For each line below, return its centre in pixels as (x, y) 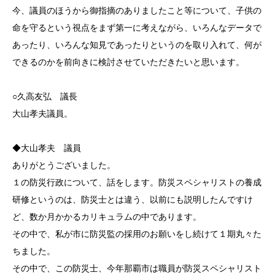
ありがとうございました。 (64, 165)
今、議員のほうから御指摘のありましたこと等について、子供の (137, 10)
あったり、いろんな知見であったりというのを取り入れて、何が (137, 45)
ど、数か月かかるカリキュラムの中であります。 (107, 216)
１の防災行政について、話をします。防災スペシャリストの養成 (137, 182)
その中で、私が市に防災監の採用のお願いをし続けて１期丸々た (137, 234)
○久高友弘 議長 (49, 96)
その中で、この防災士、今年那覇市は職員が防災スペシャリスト (137, 268)
